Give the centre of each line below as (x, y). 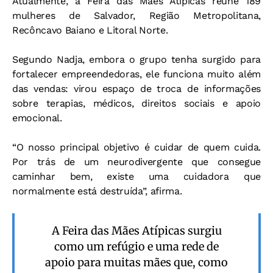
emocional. (37, 118)
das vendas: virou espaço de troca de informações (136, 89)
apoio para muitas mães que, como (136, 263)
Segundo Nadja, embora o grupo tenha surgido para (136, 60)
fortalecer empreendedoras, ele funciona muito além (136, 74)
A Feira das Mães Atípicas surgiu (136, 231)
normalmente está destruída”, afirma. (97, 191)
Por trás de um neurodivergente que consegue (136, 162)
